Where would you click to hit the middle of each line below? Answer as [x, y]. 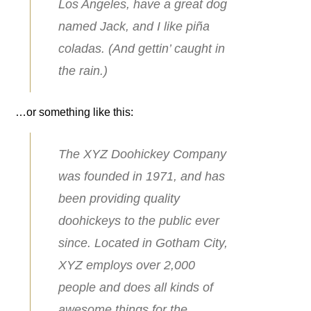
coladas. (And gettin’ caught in [141, 49]
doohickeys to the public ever [138, 221]
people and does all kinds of [135, 287]
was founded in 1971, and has [141, 176]
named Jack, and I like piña [134, 26]
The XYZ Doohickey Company [142, 154]
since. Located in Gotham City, [143, 243]
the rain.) [83, 71]
